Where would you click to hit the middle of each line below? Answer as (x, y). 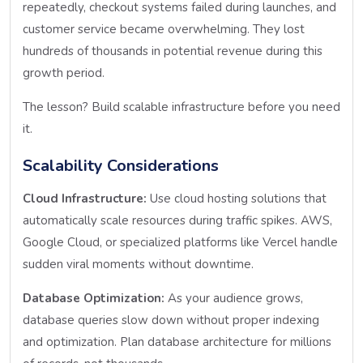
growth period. (64, 73)
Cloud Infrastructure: (85, 198)
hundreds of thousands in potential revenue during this (173, 51)
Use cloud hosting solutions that (237, 198)
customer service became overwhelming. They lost (164, 29)
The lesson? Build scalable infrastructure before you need (181, 107)
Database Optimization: (94, 298)
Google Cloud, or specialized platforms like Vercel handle (180, 242)
